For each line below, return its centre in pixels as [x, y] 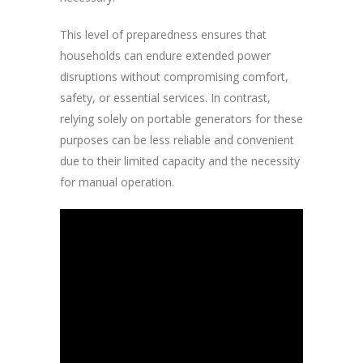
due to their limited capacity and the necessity [180, 161]
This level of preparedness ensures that [163, 35]
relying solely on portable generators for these [181, 119]
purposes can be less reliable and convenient [177, 140]
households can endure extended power [165, 56]
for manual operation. [117, 182]
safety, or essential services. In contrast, [165, 98]
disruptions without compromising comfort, [174, 77]
